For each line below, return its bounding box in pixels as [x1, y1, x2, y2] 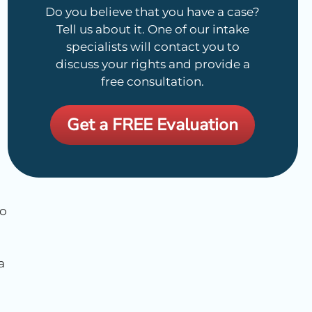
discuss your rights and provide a [55, 57, 250, 72]
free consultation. [101, 75, 205, 89]
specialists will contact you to [65, 40, 240, 54]
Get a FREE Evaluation [67, 113, 239, 136]
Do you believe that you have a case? [45, 5, 260, 19]
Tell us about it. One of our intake [56, 22, 249, 37]
